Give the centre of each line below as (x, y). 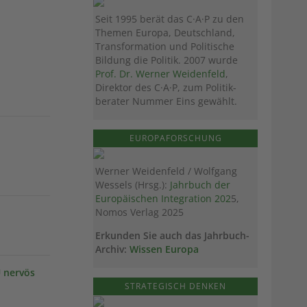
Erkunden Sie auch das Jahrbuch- (172, 236)
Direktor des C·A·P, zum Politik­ (166, 88)
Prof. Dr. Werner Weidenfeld (160, 74)
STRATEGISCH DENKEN (175, 286)
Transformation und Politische (165, 47)
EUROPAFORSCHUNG (175, 138)
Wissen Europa (164, 249)
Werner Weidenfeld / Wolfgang (166, 171)
